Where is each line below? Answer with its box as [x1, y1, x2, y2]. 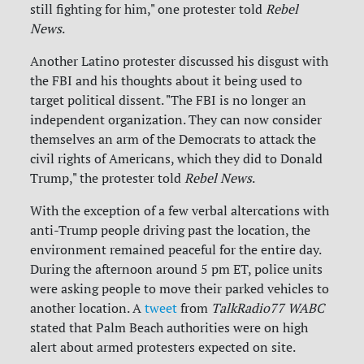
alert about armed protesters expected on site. [30, 339, 297, 356]
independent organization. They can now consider [30, 111, 323, 128]
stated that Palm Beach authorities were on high [30, 319, 309, 336]
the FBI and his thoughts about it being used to [30, 72, 303, 89]
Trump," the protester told [30, 170, 185, 187]
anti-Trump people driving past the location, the [30, 222, 311, 239]
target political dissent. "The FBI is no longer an [30, 92, 307, 109]
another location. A [30, 300, 142, 317]
